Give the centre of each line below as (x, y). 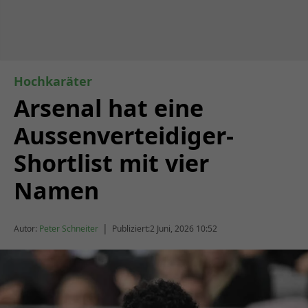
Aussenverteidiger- (124, 135)
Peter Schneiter (69, 228)
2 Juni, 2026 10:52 (184, 228)
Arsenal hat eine (109, 108)
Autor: (25, 228)
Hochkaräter (53, 81)
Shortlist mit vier (111, 163)
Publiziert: (131, 228)
